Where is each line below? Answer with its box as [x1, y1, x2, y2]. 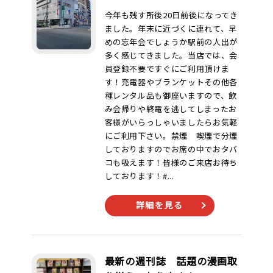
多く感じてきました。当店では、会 [104, 49, 238, 61]
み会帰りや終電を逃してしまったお [104, 103, 237, 115]
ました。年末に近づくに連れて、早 [104, 23, 237, 34]
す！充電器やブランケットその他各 [104, 76, 238, 88]
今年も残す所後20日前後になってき [104, 9, 238, 21]
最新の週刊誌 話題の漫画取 [104, 253, 238, 268]
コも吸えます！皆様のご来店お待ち [104, 157, 238, 168]
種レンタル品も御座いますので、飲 [104, 90, 237, 101]
